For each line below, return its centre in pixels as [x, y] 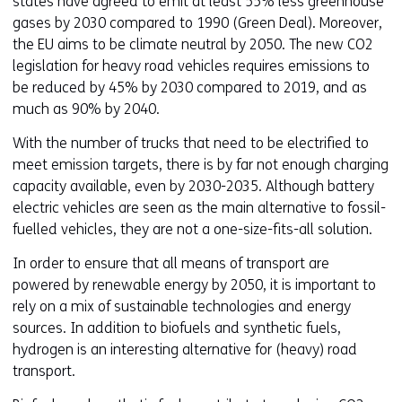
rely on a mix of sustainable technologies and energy [182, 306]
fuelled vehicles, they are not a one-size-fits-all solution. [192, 229]
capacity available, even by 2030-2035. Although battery [193, 186]
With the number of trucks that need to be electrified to [191, 143]
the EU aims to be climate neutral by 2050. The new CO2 [193, 44]
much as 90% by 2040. [86, 109]
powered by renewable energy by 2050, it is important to [194, 285]
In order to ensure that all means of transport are [171, 263]
